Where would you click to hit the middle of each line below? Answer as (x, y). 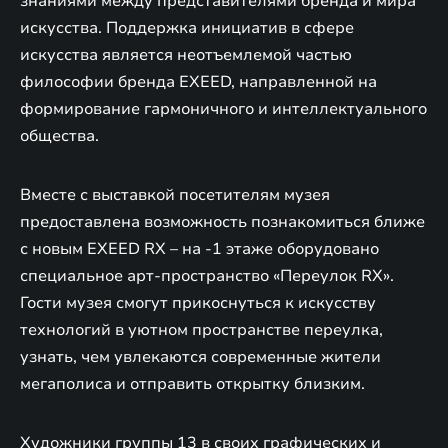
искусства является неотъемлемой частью (186, 54)
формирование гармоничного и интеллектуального (223, 108)
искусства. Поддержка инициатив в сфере (187, 27)
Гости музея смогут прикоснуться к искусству (198, 302)
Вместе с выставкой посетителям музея (175, 194)
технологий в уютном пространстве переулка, (201, 329)
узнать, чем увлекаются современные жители (200, 356)
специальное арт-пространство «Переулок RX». (207, 275)
